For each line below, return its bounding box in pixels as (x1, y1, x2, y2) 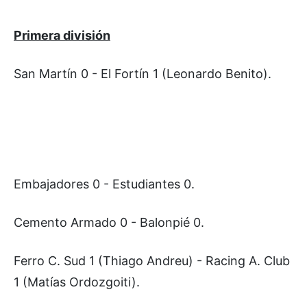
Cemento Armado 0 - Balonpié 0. (14, 214, 204, 230)
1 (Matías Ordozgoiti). (14, 274, 140, 289)
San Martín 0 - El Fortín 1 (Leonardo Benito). (14, 66, 271, 81)
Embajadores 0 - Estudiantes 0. (14, 176, 195, 191)
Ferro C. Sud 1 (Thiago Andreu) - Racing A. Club (14, 253, 290, 268)
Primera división (14, 27, 110, 42)
